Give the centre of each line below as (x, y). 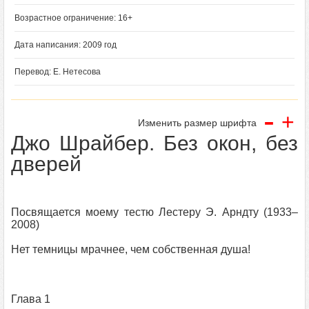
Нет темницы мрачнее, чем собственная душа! (131, 249)
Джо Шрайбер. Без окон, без (154, 143)
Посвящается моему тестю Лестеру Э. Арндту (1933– (154, 212)
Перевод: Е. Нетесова (58, 72)
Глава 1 (31, 299)
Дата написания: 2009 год (66, 45)
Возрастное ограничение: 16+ (73, 18)
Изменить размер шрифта (197, 123)
